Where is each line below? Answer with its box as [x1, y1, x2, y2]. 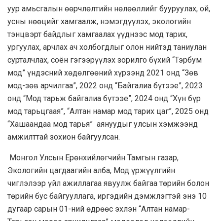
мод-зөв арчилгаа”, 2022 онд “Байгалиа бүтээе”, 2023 [7, 80, 203, 90]
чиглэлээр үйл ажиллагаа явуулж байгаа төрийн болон [7, 178, 209, 188]
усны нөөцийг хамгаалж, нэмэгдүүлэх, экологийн [7, 16, 191, 26]
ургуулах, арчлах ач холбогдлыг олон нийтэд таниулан [7, 42, 207, 52]
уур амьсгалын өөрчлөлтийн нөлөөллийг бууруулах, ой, [7, 3, 210, 13]
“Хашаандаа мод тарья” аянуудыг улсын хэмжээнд [7, 119, 198, 129]
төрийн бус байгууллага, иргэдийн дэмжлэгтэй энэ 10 [7, 191, 207, 201]
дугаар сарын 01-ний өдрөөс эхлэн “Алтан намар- [7, 204, 190, 214]
